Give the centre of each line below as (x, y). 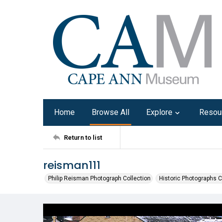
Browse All (111, 112)
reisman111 (72, 165)
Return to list (83, 137)
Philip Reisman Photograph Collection (99, 178)
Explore (159, 112)
